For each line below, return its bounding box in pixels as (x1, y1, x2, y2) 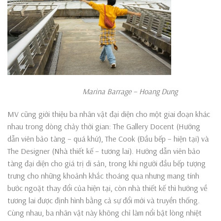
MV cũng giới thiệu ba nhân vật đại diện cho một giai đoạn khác (7, 109, 210, 119)
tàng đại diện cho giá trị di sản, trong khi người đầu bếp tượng (7, 158, 206, 168)
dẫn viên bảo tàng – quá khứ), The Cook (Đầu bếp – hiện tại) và (7, 133, 209, 144)
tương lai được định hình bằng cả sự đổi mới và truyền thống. (7, 195, 200, 205)
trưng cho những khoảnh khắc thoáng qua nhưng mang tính (7, 170, 199, 181)
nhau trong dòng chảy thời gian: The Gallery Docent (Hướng (7, 121, 200, 131)
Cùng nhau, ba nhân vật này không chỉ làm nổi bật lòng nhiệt (7, 207, 202, 218)
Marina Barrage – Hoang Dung (7, 86, 178, 96)
